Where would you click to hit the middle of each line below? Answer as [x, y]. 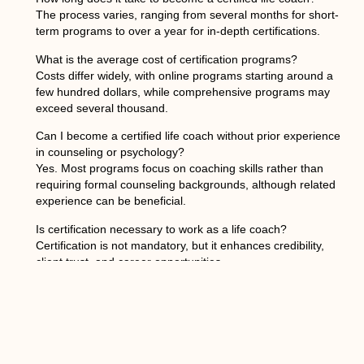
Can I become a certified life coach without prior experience [188, 136]
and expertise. [72, 338]
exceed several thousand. [102, 108]
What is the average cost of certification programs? [166, 59]
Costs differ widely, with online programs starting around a [184, 75]
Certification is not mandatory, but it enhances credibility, [180, 245]
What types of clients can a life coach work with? [159, 289]
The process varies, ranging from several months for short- [187, 15]
